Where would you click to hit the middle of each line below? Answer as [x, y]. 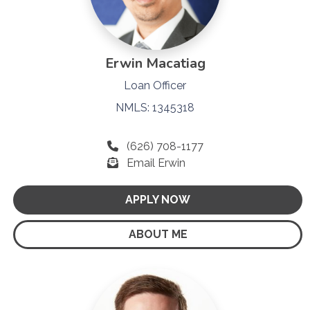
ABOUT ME [158, 234]
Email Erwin [156, 163]
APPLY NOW [158, 199]
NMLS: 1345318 [155, 107]
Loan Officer [155, 85]
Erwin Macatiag [155, 63]
